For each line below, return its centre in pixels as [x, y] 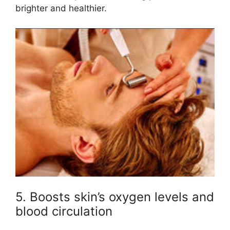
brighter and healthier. [61, 8]
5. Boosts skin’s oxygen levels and [115, 197]
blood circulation [64, 211]
